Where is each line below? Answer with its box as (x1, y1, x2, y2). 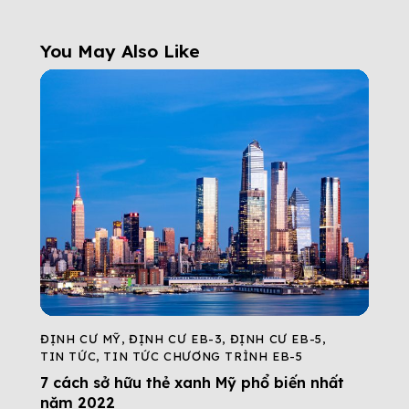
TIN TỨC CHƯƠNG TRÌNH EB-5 (103, 349, 303, 364)
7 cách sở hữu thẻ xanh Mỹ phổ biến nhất (40, 373, 344, 393)
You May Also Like (40, 39, 200, 62)
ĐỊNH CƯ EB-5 (229, 331, 322, 347)
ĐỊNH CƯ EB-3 (129, 331, 223, 347)
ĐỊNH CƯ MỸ (40, 331, 122, 347)
